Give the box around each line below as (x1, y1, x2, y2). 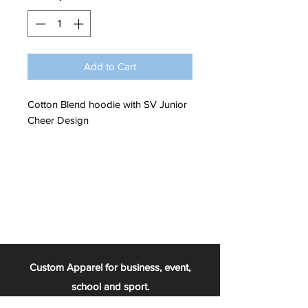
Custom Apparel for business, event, (30, 261, 190, 273)
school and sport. (71, 280, 149, 292)
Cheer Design (27, 113, 91, 126)
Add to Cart (84, 60, 136, 72)
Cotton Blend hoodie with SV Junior (27, 98, 187, 110)
